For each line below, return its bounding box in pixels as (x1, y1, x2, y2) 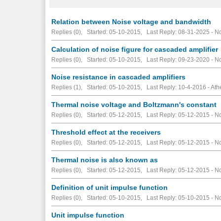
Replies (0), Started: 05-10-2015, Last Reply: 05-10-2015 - (51, 194, 215, 201)
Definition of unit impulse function (51, 183, 168, 191)
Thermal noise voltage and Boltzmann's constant (51, 100, 217, 109)
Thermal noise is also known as (51, 155, 158, 164)
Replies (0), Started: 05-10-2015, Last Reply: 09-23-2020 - (51, 56, 215, 63)
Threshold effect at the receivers (51, 128, 161, 136)
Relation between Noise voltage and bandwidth (51, 17, 212, 26)
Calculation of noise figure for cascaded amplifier (51, 45, 219, 53)
